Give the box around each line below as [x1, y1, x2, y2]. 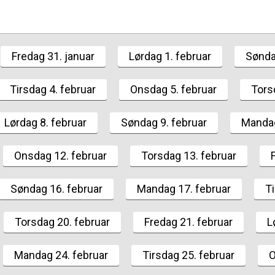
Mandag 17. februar [137, 182, 231, 195]
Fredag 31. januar [12, 50, 95, 63]
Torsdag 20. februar [15, 215, 110, 228]
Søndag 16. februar [10, 182, 103, 195]
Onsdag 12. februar [14, 149, 107, 162]
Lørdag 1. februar [129, 50, 211, 63]
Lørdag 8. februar [4, 116, 87, 129]
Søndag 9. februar [121, 116, 207, 129]
